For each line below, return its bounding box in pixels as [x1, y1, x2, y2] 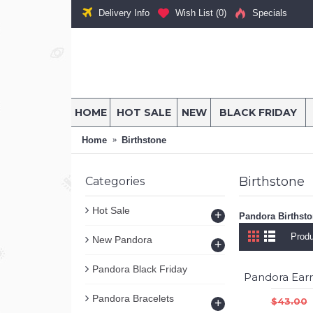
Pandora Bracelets [92, 293, 174, 304]
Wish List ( [175, 8, 219, 19]
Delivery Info [99, 7, 150, 18]
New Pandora [92, 234, 152, 245]
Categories [85, 175, 145, 188]
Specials [252, 8, 287, 19]
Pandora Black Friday [92, 263, 187, 275]
